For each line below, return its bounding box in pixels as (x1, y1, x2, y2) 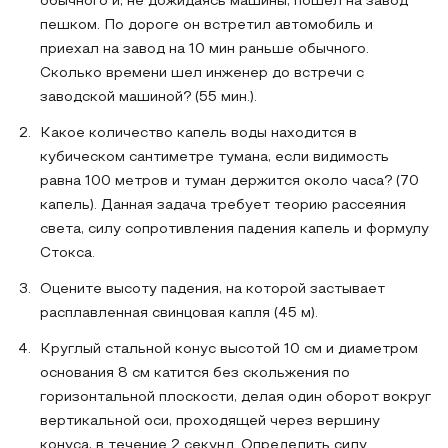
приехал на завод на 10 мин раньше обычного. (40, 43, 369, 56)
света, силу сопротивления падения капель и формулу (40, 223, 429, 236)
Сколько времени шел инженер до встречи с (40, 67, 364, 80)
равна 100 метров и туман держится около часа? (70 (40, 175, 419, 188)
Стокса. (40, 247, 95, 260)
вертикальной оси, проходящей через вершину (40, 415, 380, 428)
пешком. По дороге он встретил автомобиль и (40, 19, 373, 32)
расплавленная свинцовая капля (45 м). (40, 307, 318, 320)
